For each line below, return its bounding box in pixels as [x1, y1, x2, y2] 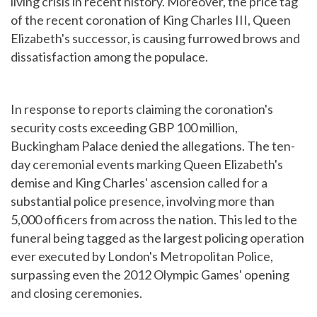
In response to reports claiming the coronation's [11, 101, 273, 117]
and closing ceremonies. [11, 285, 142, 301]
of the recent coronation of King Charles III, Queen [11, 12, 291, 28]
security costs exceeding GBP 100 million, [11, 120, 238, 136]
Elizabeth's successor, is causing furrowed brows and [11, 30, 300, 47]
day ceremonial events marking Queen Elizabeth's [11, 156, 283, 173]
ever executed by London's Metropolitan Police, [11, 248, 273, 265]
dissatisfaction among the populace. [11, 49, 208, 65]
